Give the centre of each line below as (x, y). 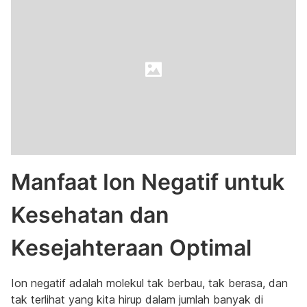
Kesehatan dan (90, 215)
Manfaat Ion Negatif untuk (148, 182)
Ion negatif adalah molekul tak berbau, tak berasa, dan (149, 283)
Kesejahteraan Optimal (131, 248)
